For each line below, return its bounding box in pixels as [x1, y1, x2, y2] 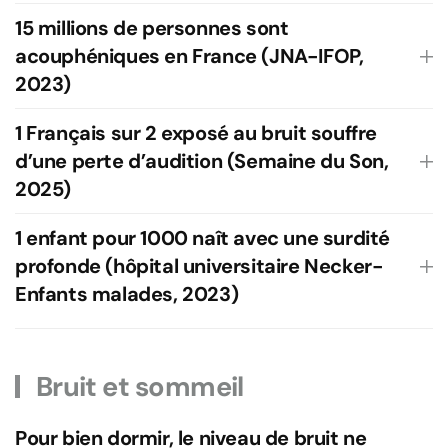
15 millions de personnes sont [15, 15, 289, 41]
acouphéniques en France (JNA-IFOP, [15, 43, 364, 69]
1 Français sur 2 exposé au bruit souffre [15, 120, 378, 146]
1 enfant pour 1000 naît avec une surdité [15, 225, 391, 251]
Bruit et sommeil [30, 369, 244, 404]
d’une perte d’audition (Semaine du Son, [15, 148, 389, 174]
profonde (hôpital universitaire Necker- [15, 253, 384, 279]
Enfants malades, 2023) [15, 281, 239, 307]
